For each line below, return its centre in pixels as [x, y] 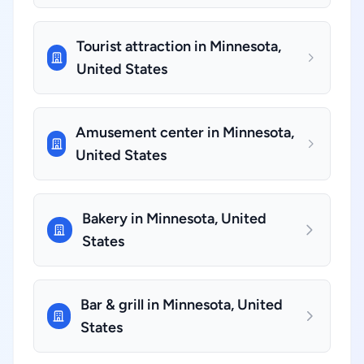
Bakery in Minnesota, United [174, 219]
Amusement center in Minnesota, [185, 132]
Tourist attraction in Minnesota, [179, 46]
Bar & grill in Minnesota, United [181, 305]
